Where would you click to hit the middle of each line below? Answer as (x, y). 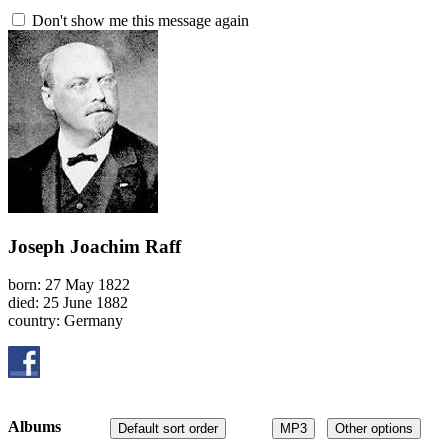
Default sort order (168, 428)
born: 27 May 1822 (69, 285)
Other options (374, 428)
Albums (34, 426)
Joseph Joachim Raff (94, 246)
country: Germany (65, 321)
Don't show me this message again (138, 20)
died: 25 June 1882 (68, 303)
